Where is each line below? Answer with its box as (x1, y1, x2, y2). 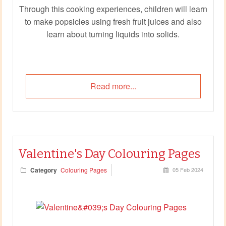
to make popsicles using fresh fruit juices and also (24, 15, 202, 27)
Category (30, 165, 57, 175)
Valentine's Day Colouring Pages (18, 146, 200, 161)
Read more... (90, 80, 136, 92)
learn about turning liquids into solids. (46, 28, 180, 40)
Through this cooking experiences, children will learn (19, 3, 207, 15)
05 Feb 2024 (172, 165, 203, 174)
